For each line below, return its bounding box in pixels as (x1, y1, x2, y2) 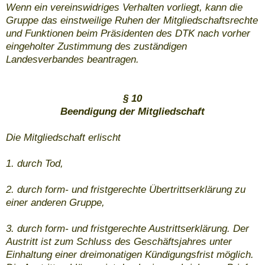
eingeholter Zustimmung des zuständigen (6, 41, 187, 53)
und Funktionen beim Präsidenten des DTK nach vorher (6, 28, 250, 40)
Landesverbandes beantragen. (6, 54, 139, 66)
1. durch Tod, (6, 158, 63, 170)
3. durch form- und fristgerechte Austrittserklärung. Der (6, 223, 249, 235)
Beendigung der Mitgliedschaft (60, 106, 205, 118)
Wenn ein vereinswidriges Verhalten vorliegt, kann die (6, 2, 243, 14)
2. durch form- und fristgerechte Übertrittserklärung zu (6, 184, 245, 196)
